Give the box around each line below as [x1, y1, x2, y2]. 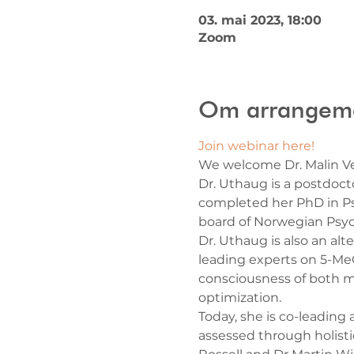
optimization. [198, 290, 281, 305]
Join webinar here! [198, 138, 314, 153]
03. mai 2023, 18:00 [198, 13, 322, 28]
